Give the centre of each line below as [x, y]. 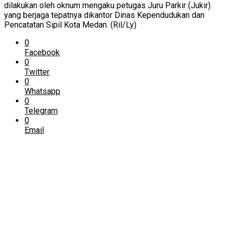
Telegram [41, 111]
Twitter [37, 72]
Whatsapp [42, 91]
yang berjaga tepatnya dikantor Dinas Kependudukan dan [104, 15]
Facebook [42, 52]
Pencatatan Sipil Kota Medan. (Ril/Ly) [70, 25]
